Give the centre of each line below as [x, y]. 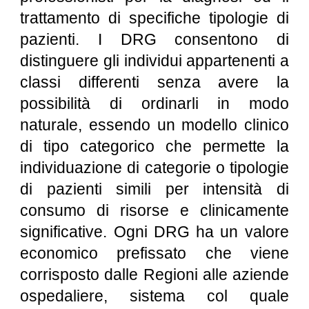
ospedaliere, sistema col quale [154, 296]
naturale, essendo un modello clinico [154, 125]
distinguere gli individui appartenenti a [154, 61]
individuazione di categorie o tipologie [154, 168]
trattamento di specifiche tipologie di [154, 18]
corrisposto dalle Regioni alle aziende [154, 275]
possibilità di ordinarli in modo [154, 103]
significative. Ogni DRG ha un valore [154, 232]
